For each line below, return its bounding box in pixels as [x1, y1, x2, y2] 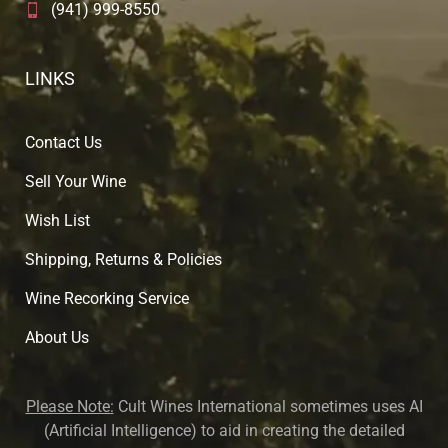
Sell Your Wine [25, 171, 126, 191]
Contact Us [25, 132, 102, 152]
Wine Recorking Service [25, 288, 189, 308]
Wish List [25, 210, 90, 230]
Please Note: [25, 396, 114, 416]
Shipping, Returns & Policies [25, 249, 222, 269]
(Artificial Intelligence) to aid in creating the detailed [43, 420, 405, 440]
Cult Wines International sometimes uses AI [113, 396, 423, 416]
